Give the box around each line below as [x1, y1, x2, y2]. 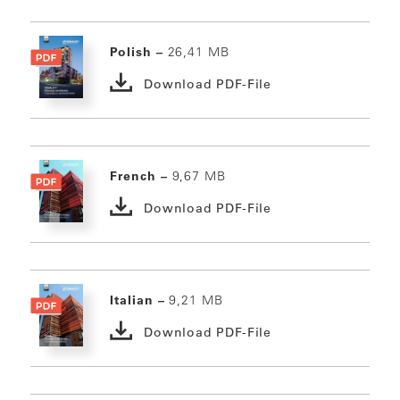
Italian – [110, 292, 170, 309]
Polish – [110, 44, 168, 61]
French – [110, 168, 172, 185]
